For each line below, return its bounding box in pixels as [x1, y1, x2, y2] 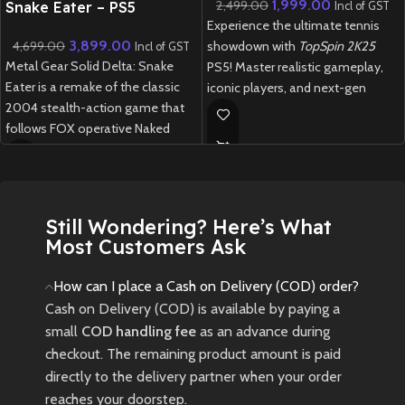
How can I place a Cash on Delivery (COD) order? [53, 277, 359, 295]
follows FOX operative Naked [5, 119, 170, 137]
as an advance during [196, 322, 330, 340]
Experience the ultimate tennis [207, 16, 380, 33]
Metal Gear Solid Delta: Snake [5, 57, 174, 74]
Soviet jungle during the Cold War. [5, 161, 196, 178]
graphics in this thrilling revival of [207, 99, 389, 117]
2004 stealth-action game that [5, 99, 184, 116]
